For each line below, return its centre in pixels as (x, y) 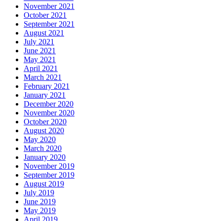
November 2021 (49, 6)
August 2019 (44, 184)
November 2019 (49, 166)
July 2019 (39, 192)
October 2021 (45, 15)
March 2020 (43, 148)
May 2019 (40, 210)
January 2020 (45, 157)
